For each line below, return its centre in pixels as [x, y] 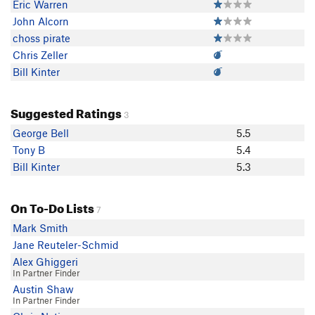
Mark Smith [40, 228]
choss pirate [41, 38]
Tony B [29, 150]
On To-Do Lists [52, 206]
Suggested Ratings [66, 111]
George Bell [41, 133]
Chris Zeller [40, 55]
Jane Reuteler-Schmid [66, 245]
